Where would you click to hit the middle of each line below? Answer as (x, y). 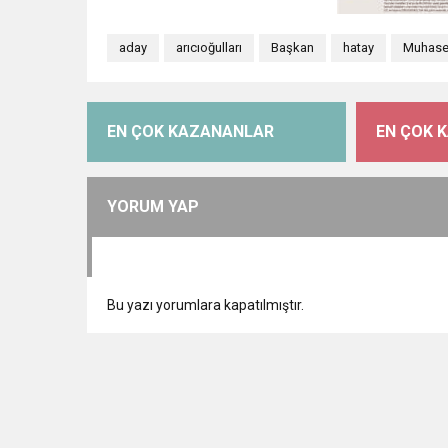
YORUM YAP (153, 207)
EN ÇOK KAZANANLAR (190, 132)
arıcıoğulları (209, 48)
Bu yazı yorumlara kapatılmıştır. (205, 305)
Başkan (292, 48)
